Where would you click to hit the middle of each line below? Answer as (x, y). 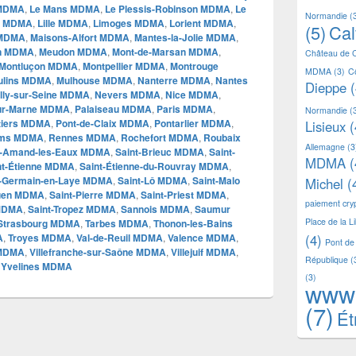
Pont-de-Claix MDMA (103, 123)
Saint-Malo (216, 180)
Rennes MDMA (82, 137)
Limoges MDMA (129, 23)
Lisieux (325, 126)
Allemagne (325, 146)
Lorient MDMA (201, 23)
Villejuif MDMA (203, 252)
